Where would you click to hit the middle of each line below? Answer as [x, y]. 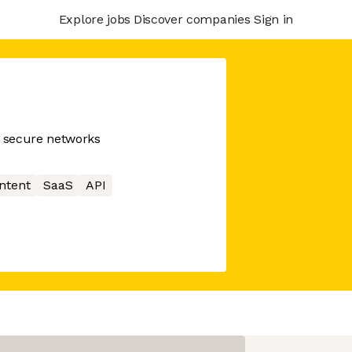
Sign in [273, 19]
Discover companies [192, 19]
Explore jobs [94, 19]
